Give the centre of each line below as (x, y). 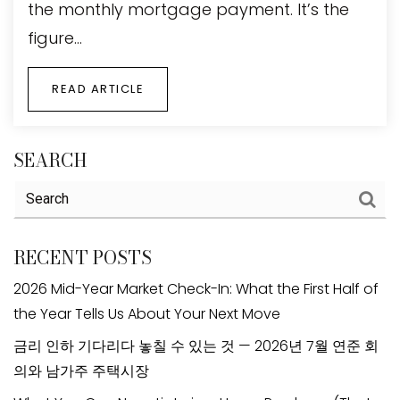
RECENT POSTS (83, 257)
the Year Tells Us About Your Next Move (147, 313)
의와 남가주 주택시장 (81, 371)
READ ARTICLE (98, 88)
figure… (55, 37)
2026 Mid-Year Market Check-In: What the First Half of (196, 288)
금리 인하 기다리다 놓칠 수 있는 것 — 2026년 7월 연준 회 (196, 346)
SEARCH (50, 160)
